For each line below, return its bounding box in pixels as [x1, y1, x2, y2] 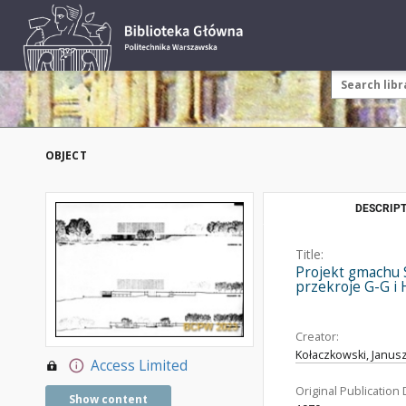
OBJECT [45, 148, 87, 163]
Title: [295, 246, 324, 263]
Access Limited [90, 355, 188, 375]
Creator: [295, 329, 339, 344]
